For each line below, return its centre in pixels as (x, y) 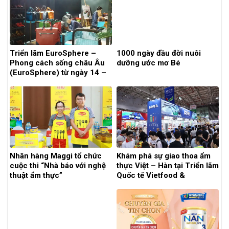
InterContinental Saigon (53, 92)
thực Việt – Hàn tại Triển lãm (168, 166)
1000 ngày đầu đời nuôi (159, 53)
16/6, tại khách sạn (44, 82)
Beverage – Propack (153, 185)
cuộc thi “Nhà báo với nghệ (58, 166)
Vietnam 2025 (142, 195)
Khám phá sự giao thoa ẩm (164, 156)
